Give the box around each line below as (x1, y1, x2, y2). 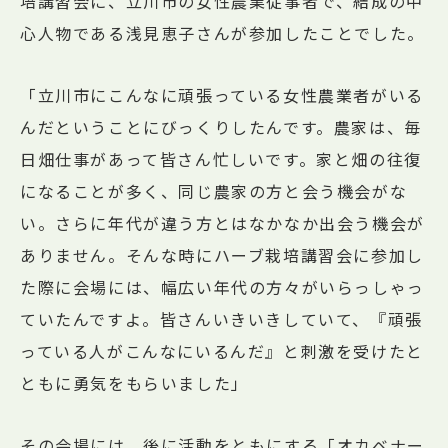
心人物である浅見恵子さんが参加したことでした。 (20, 21, 425, 46)
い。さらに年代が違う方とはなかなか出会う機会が (20, 211, 425, 236)
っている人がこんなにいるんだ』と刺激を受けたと (20, 339, 424, 364)
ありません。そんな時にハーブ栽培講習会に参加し (20, 243, 424, 268)
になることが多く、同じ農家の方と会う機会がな (20, 179, 408, 204)
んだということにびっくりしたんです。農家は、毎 (20, 115, 422, 140)
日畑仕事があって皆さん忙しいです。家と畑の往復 (20, 147, 422, 172)
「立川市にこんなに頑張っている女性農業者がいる (20, 83, 424, 108)
